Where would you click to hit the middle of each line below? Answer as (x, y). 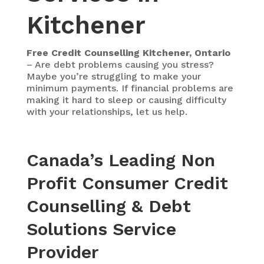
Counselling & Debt (108, 206)
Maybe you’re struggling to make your (113, 76)
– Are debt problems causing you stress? (120, 65)
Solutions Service (101, 229)
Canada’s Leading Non (121, 160)
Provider (62, 252)
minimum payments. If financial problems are (130, 88)
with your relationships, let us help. (107, 112)
